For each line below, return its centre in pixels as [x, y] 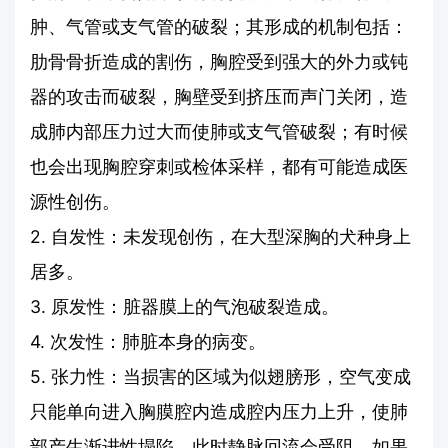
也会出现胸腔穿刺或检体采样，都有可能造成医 [219, 166]
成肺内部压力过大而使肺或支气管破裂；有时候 [219, 131]
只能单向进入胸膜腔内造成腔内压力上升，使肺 [219, 411]
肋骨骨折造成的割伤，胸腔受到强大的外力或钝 [219, 61]
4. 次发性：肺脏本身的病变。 [148, 341]
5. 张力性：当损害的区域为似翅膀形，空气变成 [220, 376]
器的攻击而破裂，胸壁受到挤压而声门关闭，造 [219, 96]
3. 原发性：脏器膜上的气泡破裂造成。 [184, 306]
